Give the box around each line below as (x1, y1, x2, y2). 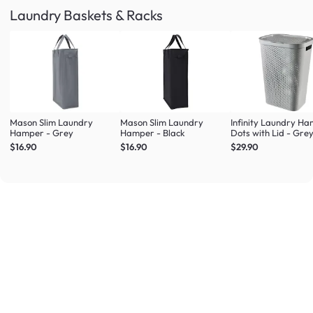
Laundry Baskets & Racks (10, 6, 163, 24)
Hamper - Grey (10, 126, 73, 138)
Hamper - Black (120, 126, 186, 138)
